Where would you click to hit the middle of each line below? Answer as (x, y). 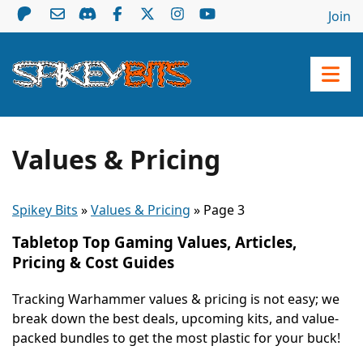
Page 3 (224, 209)
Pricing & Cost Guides (93, 262)
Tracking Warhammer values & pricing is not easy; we (176, 299)
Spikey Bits (45, 209)
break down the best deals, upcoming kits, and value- (175, 318)
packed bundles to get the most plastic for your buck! (176, 337)
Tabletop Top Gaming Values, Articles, (154, 241)
